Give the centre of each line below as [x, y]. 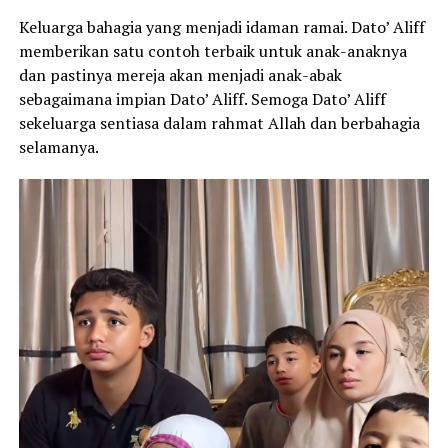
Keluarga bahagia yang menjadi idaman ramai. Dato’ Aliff [221, 26]
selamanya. [58, 146]
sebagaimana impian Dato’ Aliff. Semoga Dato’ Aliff [202, 98]
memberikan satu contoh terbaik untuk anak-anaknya [212, 50]
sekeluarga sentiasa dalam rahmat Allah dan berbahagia [219, 122]
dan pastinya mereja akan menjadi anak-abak [180, 74]
